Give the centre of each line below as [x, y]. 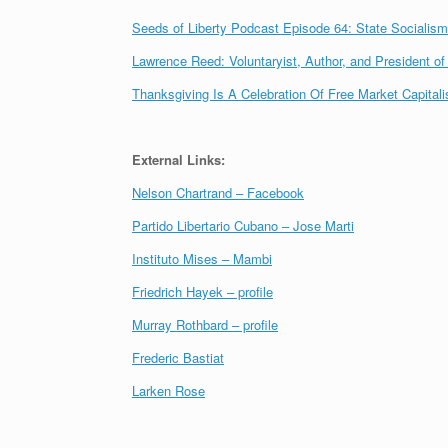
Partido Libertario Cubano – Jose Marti [243, 225]
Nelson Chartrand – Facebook [218, 192]
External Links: [178, 159]
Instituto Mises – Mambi [202, 258]
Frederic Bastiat [178, 357]
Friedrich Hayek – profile [202, 291]
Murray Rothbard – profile [205, 324]
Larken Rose [168, 390]
